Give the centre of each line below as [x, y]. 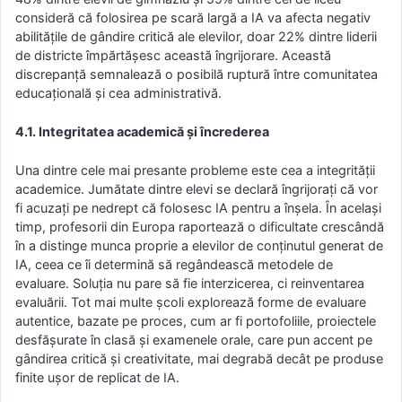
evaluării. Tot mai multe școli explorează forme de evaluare [191, 301]
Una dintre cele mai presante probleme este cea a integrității [195, 170]
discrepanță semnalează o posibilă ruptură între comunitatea [197, 74]
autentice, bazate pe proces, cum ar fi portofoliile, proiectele [196, 320]
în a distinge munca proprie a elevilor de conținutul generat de [199, 245]
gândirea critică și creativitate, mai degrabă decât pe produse [199, 358]
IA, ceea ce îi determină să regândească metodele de [174, 264]
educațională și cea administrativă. [118, 93]
